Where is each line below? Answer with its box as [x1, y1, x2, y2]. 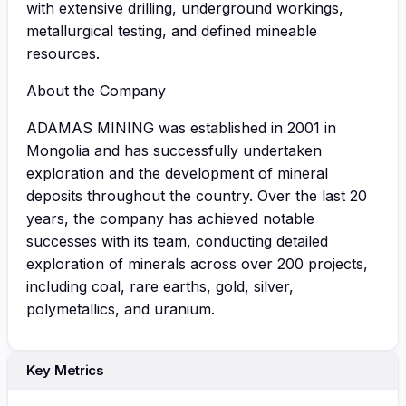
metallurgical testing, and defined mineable [26, 21, 317, 40]
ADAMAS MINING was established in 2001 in [26, 118, 336, 137]
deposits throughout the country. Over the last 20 [26, 186, 367, 205]
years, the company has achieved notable [26, 208, 314, 227]
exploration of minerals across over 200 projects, [26, 254, 368, 273]
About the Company [26, 81, 166, 100]
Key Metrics [26, 361, 104, 379]
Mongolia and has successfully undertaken [26, 140, 322, 159]
